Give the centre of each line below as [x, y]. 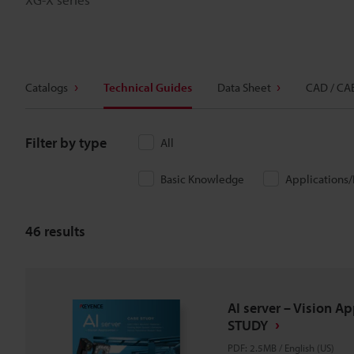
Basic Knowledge [202, 179]
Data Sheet [244, 87]
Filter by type [66, 143]
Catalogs [47, 87]
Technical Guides [147, 87]
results [63, 231]
